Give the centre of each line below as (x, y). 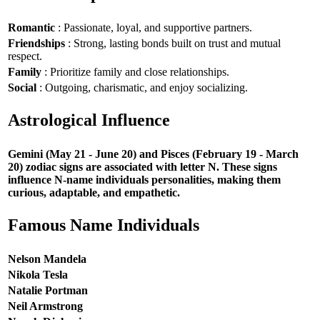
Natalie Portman (48, 290)
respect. (25, 56)
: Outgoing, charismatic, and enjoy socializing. (142, 87)
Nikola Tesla (38, 274)
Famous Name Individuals (104, 225)
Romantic (31, 27)
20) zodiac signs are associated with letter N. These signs (142, 166)
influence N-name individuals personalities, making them (144, 179)
